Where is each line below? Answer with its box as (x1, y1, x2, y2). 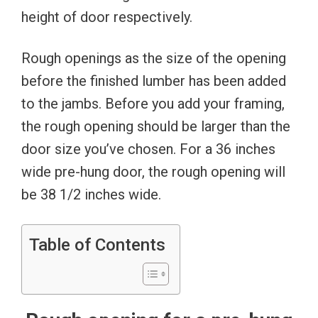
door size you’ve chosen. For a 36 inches (21, 140, 275, 158)
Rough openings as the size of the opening (21, 49, 286, 67)
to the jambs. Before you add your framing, (21, 94, 285, 112)
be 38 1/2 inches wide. (21, 185, 161, 203)
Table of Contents (29, 234, 165, 255)
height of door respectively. (21, 8, 192, 26)
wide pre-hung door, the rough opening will (21, 163, 285, 180)
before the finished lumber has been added (21, 72, 286, 89)
